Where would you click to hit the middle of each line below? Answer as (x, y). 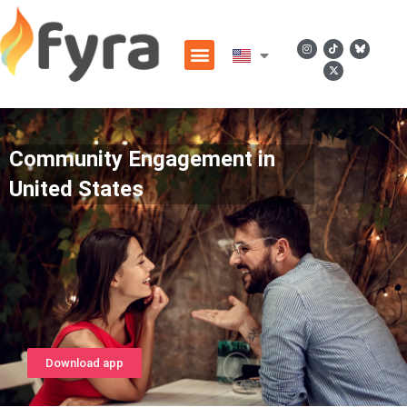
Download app (84, 363)
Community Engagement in (142, 159)
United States (76, 189)
